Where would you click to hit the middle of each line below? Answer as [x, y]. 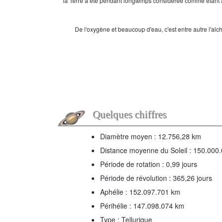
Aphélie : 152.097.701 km [140, 192]
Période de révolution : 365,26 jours [156, 178]
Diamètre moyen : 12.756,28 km [151, 136]
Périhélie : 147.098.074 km [142, 206]
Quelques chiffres [130, 114]
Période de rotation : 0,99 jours [149, 164]
